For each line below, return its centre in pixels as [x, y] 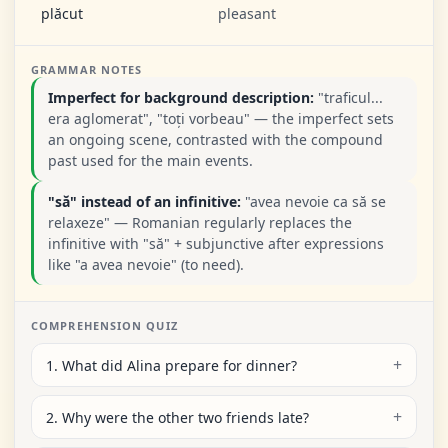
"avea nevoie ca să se [313, 201]
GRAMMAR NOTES [87, 69]
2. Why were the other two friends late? [177, 417]
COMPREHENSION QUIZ [104, 325]
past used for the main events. [150, 160]
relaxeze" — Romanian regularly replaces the [200, 222]
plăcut [62, 13]
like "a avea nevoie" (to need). [146, 264]
